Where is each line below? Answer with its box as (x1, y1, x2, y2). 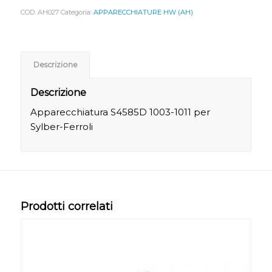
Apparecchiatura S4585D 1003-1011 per (30, 106, 210, 118)
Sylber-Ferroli (30, 121, 93, 133)
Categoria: (60, 7, 93, 16)
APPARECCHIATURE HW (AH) (93, 7, 193, 16)
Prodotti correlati (20, 200, 113, 214)
